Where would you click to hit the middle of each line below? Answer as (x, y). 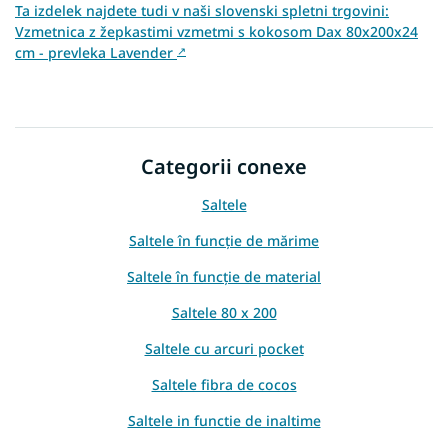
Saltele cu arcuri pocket (224, 349)
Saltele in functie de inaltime (224, 421)
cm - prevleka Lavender (96, 52)
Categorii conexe (224, 166)
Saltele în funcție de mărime (224, 241)
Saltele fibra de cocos (224, 385)
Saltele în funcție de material (224, 277)
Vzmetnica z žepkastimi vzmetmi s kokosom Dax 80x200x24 (216, 31)
